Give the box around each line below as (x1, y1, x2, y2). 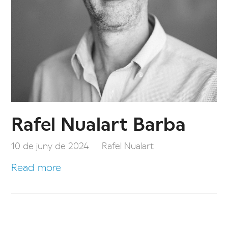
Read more (11, 159, 62, 174)
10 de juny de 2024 (11, 138, 90, 152)
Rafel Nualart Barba (11, 109, 186, 136)
